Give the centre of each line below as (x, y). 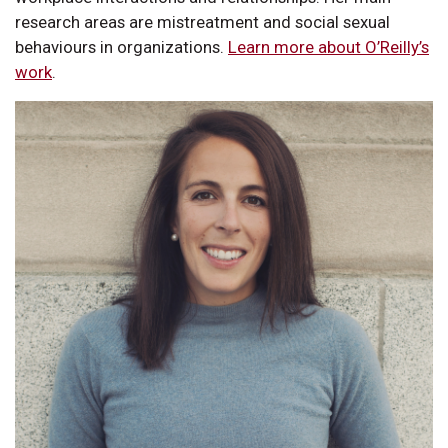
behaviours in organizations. (121, 46)
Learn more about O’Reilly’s (328, 46)
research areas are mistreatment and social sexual (202, 21)
